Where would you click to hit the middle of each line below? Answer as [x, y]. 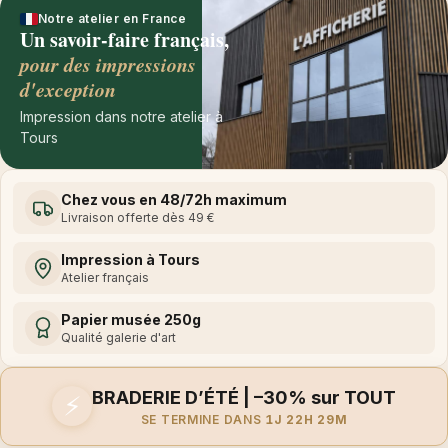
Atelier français [105, 277]
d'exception [68, 88]
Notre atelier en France [112, 18]
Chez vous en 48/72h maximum [174, 199]
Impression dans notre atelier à [121, 116]
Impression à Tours [130, 259]
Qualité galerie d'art [118, 337]
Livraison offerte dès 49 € [137, 217]
